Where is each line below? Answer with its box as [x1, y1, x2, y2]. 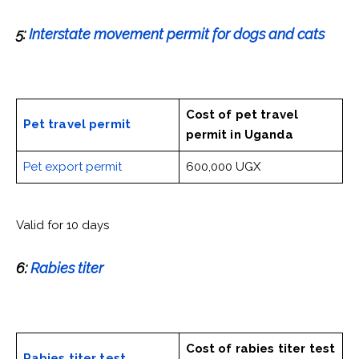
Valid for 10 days [16, 218, 109, 233]
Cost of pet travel [185, 107, 299, 123]
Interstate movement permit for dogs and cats [29, 26, 325, 43]
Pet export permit [22, 159, 125, 175]
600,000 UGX [185, 159, 260, 175]
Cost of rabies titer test [185, 341, 336, 357]
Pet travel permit [22, 117, 131, 132]
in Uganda [230, 127, 293, 143]
